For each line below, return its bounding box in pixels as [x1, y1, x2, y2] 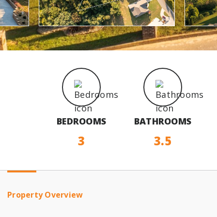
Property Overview [7, 189, 83, 200]
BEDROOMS [57, 115, 106, 127]
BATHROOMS [134, 115, 192, 127]
